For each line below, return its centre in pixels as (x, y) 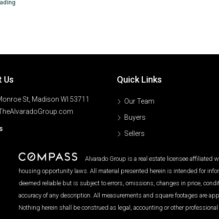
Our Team (139, 101)
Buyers (135, 117)
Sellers (134, 133)
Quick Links (139, 79)
